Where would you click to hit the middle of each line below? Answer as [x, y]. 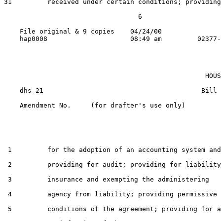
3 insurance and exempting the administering [107, 179]
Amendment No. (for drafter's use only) [95, 105]
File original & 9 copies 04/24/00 [83, 31]
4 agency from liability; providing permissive [110, 194]
